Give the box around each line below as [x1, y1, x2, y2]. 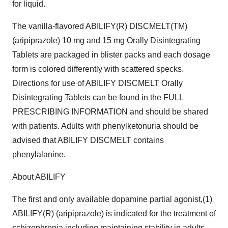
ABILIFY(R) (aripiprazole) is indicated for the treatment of [12, 209, 216, 218]
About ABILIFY [12, 173, 66, 181]
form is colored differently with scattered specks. [12, 65, 184, 73]
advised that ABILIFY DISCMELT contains [12, 136, 164, 145]
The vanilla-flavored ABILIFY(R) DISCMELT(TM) [12, 22, 187, 31]
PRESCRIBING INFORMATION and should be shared [12, 107, 208, 116]
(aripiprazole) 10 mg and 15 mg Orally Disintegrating [12, 36, 201, 45]
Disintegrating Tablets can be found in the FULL [12, 93, 183, 102]
